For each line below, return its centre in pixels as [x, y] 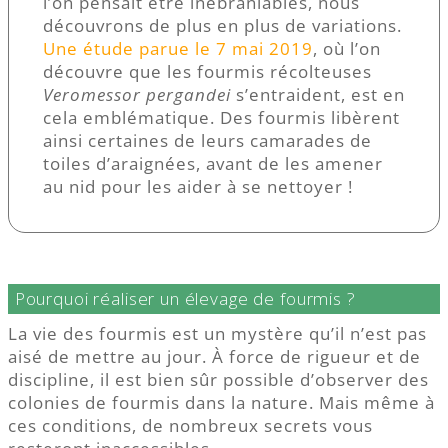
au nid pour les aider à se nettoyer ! [198, 186]
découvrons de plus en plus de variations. [222, 25]
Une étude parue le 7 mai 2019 [178, 48]
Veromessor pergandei [137, 94]
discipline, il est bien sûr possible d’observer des [218, 380]
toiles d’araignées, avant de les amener [213, 163]
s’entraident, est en [318, 94]
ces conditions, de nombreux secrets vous [190, 426]
